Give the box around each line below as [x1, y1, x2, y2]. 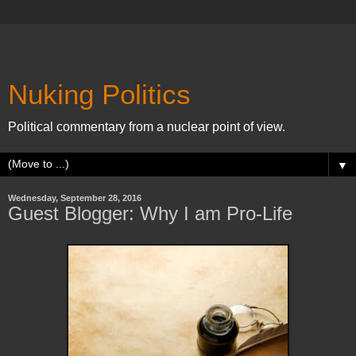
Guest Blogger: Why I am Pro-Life [8, 203, 292, 224]
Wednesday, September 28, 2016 [8, 193, 141, 203]
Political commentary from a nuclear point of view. [8, 120, 285, 133]
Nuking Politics [8, 79, 191, 110]
